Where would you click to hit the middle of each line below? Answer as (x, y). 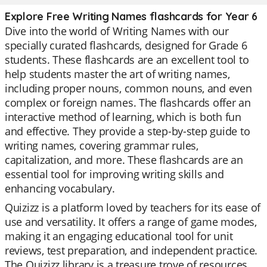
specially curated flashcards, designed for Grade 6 (126, 45)
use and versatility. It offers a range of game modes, (131, 222)
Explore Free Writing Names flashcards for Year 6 (131, 16)
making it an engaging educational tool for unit (119, 236)
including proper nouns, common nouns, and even (128, 88)
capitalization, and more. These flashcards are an (124, 160)
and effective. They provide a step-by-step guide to (128, 131)
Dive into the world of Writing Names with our (117, 31)
